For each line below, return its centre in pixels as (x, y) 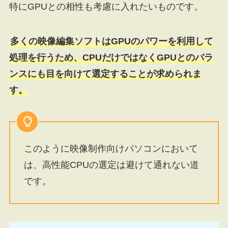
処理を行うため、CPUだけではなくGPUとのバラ (111, 58)
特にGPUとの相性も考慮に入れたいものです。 (106, 7)
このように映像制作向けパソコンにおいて (111, 148)
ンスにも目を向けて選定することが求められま (105, 74)
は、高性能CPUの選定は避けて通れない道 (111, 165)
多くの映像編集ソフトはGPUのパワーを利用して (111, 41)
